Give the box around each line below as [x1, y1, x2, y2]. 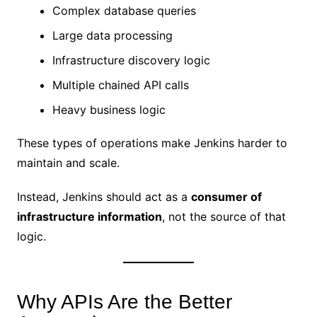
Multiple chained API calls [52, 77, 189, 92]
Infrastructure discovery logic [52, 52, 210, 67]
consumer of [190, 189, 262, 204]
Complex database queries [52, 3, 196, 18]
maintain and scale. [16, 155, 120, 170]
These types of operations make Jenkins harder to [16, 135, 287, 150]
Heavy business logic [52, 102, 166, 117]
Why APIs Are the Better [16, 290, 232, 313]
